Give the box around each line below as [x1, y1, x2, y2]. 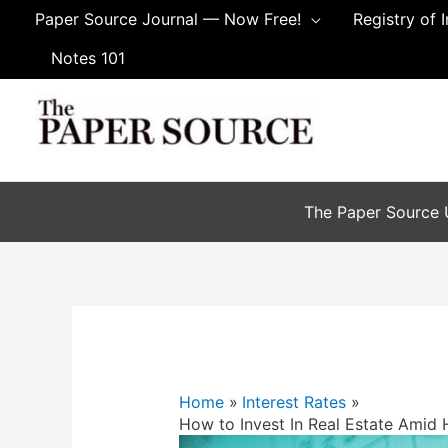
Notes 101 [51, 48, 125, 68]
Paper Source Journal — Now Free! [35, 9, 301, 29]
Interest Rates [242, 392, 347, 413]
